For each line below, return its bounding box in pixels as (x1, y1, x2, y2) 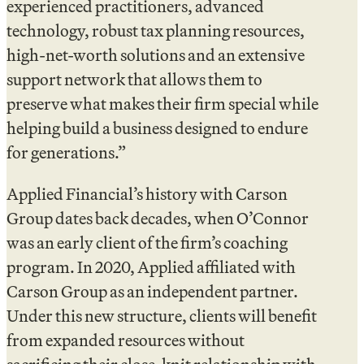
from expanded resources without (6, 327, 245, 353)
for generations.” (6, 140, 126, 166)
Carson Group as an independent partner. (6, 278, 298, 304)
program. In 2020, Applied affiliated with (6, 253, 296, 279)
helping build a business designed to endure (6, 115, 308, 141)
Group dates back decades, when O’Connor (6, 205, 309, 231)
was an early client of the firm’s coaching (6, 229, 288, 255)
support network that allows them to (6, 67, 262, 93)
